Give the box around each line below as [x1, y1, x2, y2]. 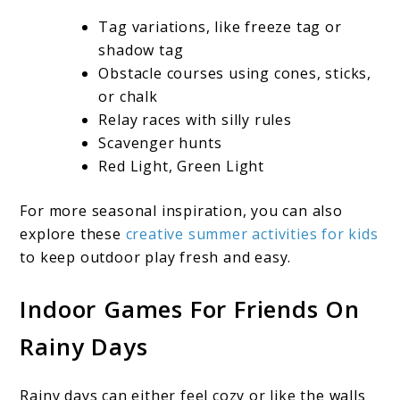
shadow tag [98, 39, 184, 60]
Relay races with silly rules [98, 109, 292, 129]
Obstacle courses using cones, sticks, [98, 62, 372, 83]
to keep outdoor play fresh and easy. [20, 246, 292, 267]
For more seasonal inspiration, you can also [20, 200, 343, 221]
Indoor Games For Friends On [20, 292, 361, 325]
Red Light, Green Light [98, 155, 265, 176]
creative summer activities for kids [121, 223, 379, 244]
